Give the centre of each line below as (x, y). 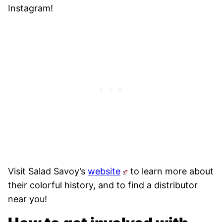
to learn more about (171, 171)
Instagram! (30, 8)
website (104, 171)
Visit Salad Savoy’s (48, 171)
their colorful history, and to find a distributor (103, 185)
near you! (28, 199)
